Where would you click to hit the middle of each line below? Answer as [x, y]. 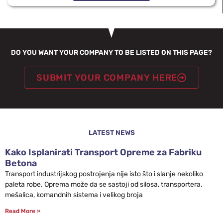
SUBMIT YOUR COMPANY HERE [107, 78]
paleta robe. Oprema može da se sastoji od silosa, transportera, [104, 184]
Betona [21, 163]
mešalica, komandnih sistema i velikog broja [74, 195]
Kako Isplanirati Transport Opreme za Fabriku [103, 152]
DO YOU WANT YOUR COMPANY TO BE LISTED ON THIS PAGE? [111, 52]
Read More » [23, 211]
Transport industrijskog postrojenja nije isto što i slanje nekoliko [104, 174]
